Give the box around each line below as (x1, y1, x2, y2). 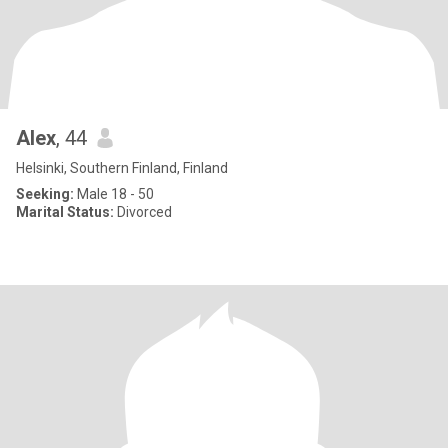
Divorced (114, 204, 172, 220)
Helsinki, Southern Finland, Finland (16, 160, 228, 176)
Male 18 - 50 (74, 186, 154, 202)
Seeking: (16, 186, 74, 202)
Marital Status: (16, 204, 114, 220)
